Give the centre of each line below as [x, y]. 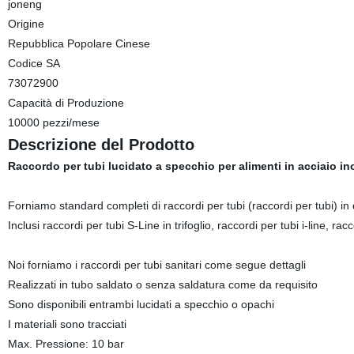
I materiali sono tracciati [68, 324]
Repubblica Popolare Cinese [79, 43]
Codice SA [34, 63]
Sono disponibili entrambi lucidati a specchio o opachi [141, 304]
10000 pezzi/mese [53, 122]
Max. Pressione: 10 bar [66, 344]
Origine [26, 24]
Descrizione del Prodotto [101, 145]
